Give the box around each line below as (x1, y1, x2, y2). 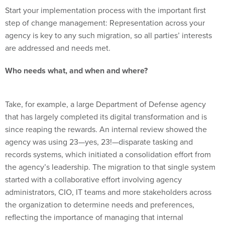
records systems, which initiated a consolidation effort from (5, 127, 211, 138)
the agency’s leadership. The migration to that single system (5, 139, 215, 151)
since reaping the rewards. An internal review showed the (5, 101, 207, 113)
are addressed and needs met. (5, 31, 113, 43)
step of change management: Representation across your (5, 6, 205, 18)
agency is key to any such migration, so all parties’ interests (5, 19, 212, 30)
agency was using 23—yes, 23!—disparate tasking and (5, 114, 193, 126)
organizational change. (5, 202, 85, 213)
